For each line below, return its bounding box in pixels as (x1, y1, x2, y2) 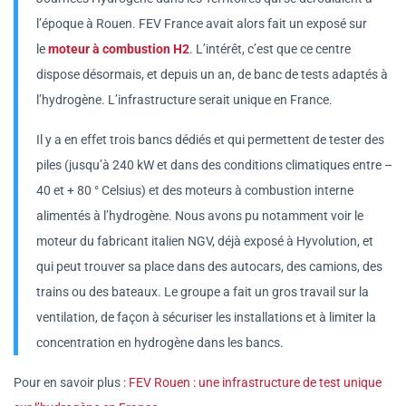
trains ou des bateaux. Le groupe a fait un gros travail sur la (36, 285, 369, 300)
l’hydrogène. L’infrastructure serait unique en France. (36, 92, 333, 108)
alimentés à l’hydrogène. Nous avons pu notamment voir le (36, 208, 363, 224)
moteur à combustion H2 (48, 42, 189, 57)
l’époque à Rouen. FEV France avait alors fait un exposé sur (36, 16, 367, 32)
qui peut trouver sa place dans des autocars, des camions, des (36, 259, 382, 275)
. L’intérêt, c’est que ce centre (189, 42, 351, 57)
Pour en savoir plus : (14, 375, 129, 391)
